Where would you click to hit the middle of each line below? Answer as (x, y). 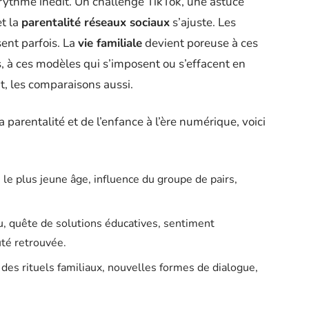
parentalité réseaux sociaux (96, 23)
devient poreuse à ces (200, 43)
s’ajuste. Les (203, 23)
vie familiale (110, 43)
